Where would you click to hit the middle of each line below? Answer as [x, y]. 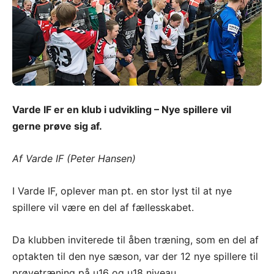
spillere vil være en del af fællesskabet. [103, 208]
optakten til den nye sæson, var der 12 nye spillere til [135, 257]
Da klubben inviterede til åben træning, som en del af [135, 240]
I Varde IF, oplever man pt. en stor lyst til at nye [122, 191]
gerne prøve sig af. [57, 126]
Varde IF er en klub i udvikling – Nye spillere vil [122, 110]
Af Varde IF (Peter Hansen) [74, 159]
